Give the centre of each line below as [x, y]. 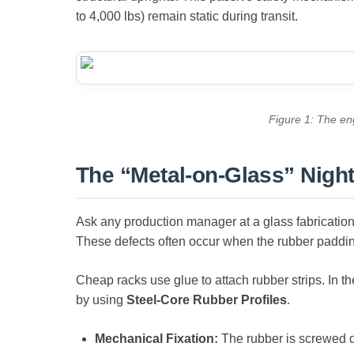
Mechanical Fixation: [156, 338]
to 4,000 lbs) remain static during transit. [187, 16]
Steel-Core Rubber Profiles [207, 299]
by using [101, 299]
